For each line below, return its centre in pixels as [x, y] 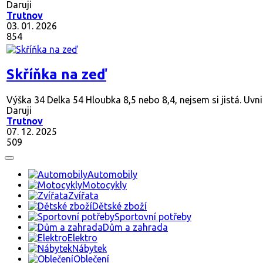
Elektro [82, 237]
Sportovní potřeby [153, 216]
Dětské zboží [119, 206]
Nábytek [90, 248]
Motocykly [104, 185]
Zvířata [83, 195]
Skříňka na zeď [56, 74]
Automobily [112, 174]
